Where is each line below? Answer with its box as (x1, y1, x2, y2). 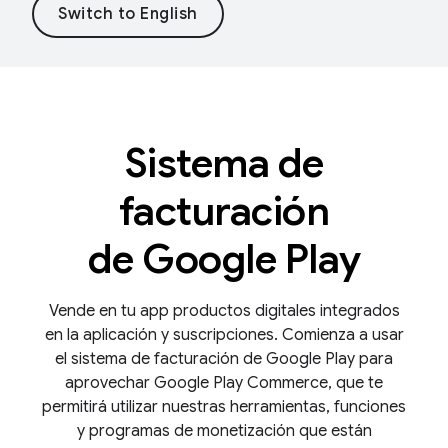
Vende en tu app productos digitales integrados (48, 301, 400, 321)
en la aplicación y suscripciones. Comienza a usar (44, 325, 404, 345)
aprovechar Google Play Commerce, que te (65, 373, 383, 393)
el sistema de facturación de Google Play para (55, 349, 393, 369)
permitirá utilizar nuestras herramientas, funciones (42, 397, 406, 417)
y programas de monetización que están (76, 421, 372, 441)
